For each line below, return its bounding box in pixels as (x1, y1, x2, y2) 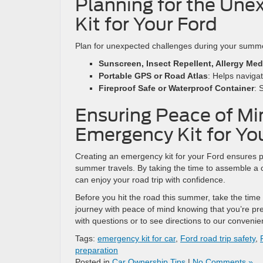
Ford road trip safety (180, 234, 255, 243)
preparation (75, 245, 118, 255)
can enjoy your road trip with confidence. (75, 175, 225, 184)
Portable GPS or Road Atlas (99, 71, 208, 80)
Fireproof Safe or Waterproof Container (99, 83, 254, 93)
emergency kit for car (97, 234, 176, 243)
